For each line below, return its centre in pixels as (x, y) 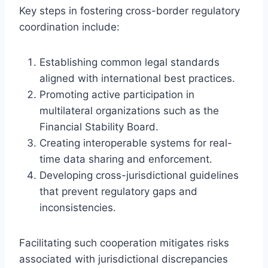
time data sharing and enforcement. (126, 159)
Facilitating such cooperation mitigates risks (124, 243)
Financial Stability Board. (99, 127)
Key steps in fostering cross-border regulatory (130, 10)
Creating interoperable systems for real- (136, 143)
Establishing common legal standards (130, 62)
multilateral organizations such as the (129, 110)
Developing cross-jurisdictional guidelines (139, 175)
